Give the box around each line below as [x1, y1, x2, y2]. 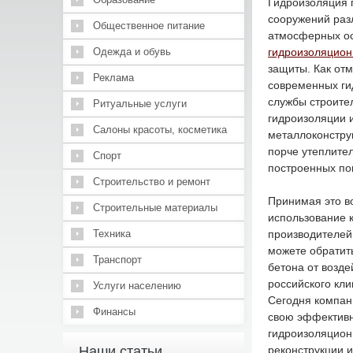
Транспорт [92, 254, 142, 266]
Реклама [92, 72, 134, 84]
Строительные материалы [92, 202, 217, 214]
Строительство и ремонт [92, 176, 210, 188]
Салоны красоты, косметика [92, 124, 227, 136]
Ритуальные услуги [92, 98, 187, 110]
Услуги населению [92, 280, 181, 292]
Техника [92, 228, 131, 240]
